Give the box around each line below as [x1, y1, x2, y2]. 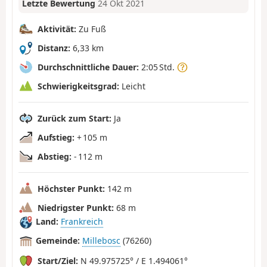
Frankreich [61, 216, 103, 228]
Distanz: [38, 42, 70, 54]
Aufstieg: [38, 131, 74, 143]
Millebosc [82, 235, 120, 247]
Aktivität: [38, 23, 76, 35]
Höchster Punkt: [38, 182, 105, 194]
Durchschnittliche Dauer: [38, 61, 139, 73]
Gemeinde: [36, 235, 80, 247]
